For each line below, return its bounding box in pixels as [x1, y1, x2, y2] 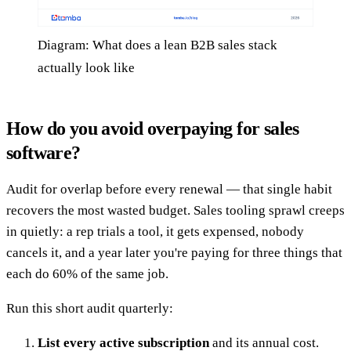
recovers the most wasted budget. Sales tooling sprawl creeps [6, 203, 345, 219]
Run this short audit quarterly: [6, 301, 173, 317]
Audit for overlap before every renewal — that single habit [6, 182, 332, 197]
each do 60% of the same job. [6, 266, 168, 282]
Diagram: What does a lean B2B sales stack [38, 38, 277, 53]
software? [6, 143, 81, 164]
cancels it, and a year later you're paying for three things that [6, 245, 342, 261]
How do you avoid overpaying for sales [6, 118, 299, 139]
